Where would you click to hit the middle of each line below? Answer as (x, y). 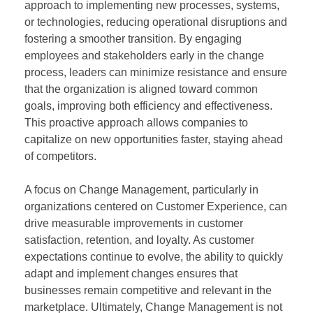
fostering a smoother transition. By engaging (133, 38)
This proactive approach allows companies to (136, 122)
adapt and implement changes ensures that (131, 273)
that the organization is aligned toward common (141, 89)
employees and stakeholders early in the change (144, 55)
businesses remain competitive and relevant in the (148, 290)
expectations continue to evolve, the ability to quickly (154, 256)
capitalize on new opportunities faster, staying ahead (154, 139)
